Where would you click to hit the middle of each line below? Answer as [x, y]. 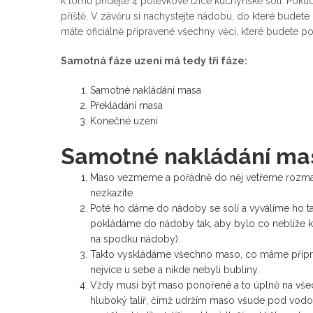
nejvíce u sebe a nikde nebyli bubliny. [175, 270]
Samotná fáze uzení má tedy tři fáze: [154, 61]
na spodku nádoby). [135, 239]
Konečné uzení [124, 121]
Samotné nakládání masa [146, 90]
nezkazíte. [112, 193]
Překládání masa [126, 106]
